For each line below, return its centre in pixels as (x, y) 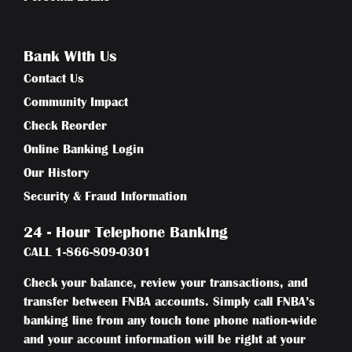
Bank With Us (70, 56)
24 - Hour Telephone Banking (126, 232)
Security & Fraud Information (105, 197)
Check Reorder (65, 126)
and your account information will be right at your (165, 339)
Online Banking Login (84, 150)
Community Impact (76, 103)
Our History (56, 173)
